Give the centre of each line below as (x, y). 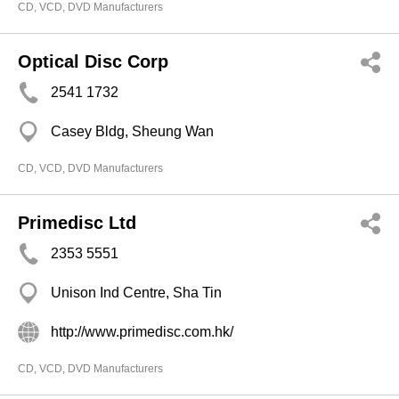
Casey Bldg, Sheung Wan (132, 131)
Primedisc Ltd (77, 223)
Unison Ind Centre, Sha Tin (136, 293)
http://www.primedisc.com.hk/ (142, 332)
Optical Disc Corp (93, 61)
